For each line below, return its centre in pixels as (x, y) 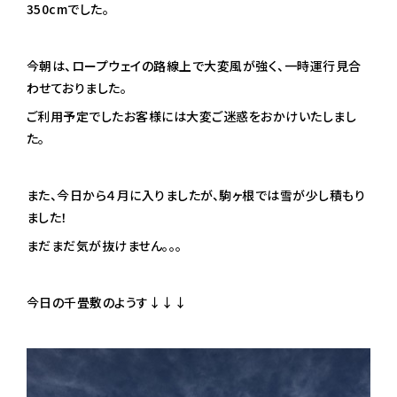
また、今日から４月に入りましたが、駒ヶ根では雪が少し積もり (196, 195)
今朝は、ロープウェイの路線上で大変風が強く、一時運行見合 (194, 66)
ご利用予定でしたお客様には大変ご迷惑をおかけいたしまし (191, 117)
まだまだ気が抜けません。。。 (104, 246)
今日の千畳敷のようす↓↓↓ (107, 303)
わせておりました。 (77, 88)
